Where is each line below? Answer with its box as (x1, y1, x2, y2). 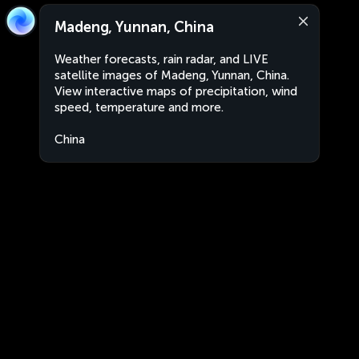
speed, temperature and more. (54, 100, 224, 115)
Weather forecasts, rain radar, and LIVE (54, 52, 268, 67)
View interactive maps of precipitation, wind (54, 84, 297, 99)
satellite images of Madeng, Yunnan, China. (54, 68, 289, 83)
